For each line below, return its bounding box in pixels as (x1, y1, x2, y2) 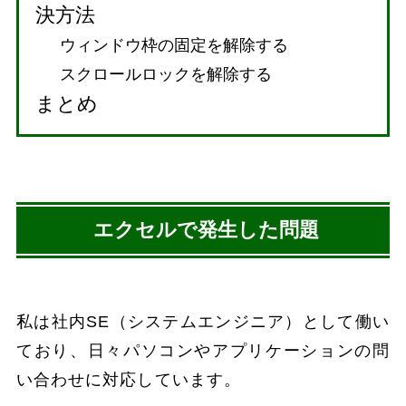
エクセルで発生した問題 (92, 217, 319, 241)
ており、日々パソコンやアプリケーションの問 (16, 341, 390, 360)
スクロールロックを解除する (60, 64, 272, 83)
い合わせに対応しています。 (16, 370, 241, 389)
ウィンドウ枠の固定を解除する (60, 35, 288, 54)
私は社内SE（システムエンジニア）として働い (16, 312, 390, 331)
